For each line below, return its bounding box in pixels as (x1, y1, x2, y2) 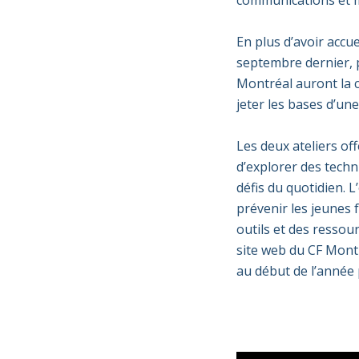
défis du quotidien (236, 179, 343, 196)
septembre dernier (236, 54, 349, 71)
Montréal (236, 75, 296, 92)
